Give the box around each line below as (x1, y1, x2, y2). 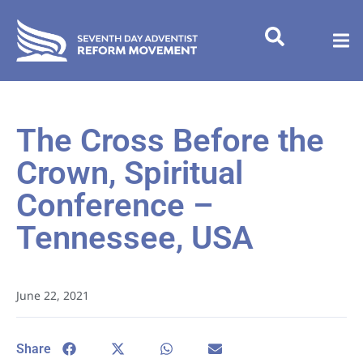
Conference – (16, 186, 213, 224)
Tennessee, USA (16, 219, 254, 257)
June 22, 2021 (16, 288, 89, 303)
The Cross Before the (16, 122, 324, 160)
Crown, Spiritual (16, 154, 243, 192)
